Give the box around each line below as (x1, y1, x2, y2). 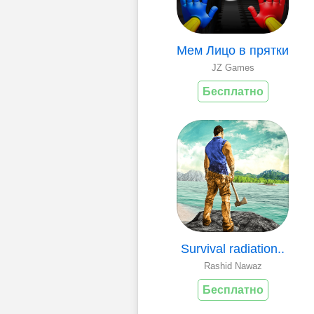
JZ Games (211, 62, 254, 73)
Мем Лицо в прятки (177, 43, 289, 57)
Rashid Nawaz (203, 260, 262, 271)
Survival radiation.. (181, 241, 285, 256)
